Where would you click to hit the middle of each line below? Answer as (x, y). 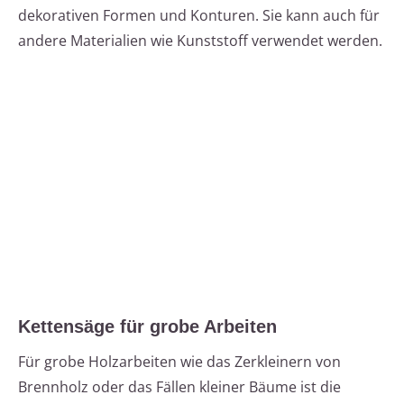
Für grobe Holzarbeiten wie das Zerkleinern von (179, 362)
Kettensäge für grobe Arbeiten (147, 327)
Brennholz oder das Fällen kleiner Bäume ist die (179, 387)
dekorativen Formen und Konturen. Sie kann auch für (199, 16)
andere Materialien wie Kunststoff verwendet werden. (200, 41)
